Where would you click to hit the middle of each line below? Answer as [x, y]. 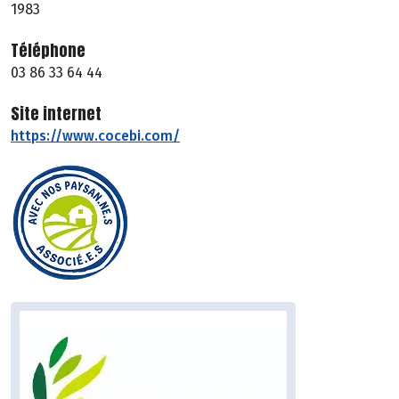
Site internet [56, 114]
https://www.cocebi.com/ [95, 136]
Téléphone [48, 51]
